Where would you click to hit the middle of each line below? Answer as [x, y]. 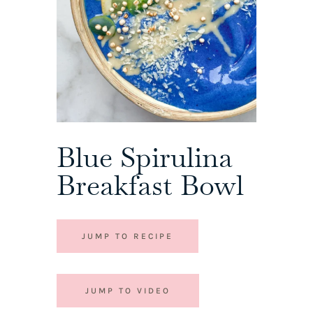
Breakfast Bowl [150, 185]
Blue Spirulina [144, 158]
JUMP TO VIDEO [128, 291]
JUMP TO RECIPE [127, 236]
